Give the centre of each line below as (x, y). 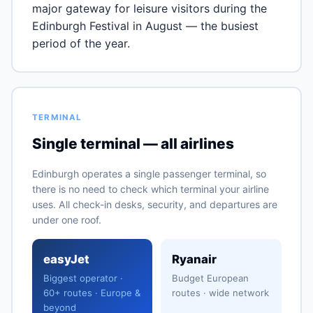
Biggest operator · (83, 278)
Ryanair (194, 259)
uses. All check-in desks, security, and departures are (154, 204)
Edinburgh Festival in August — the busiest (145, 26)
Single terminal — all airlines (133, 143)
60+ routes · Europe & (92, 292)
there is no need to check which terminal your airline (150, 189)
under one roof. (66, 219)
